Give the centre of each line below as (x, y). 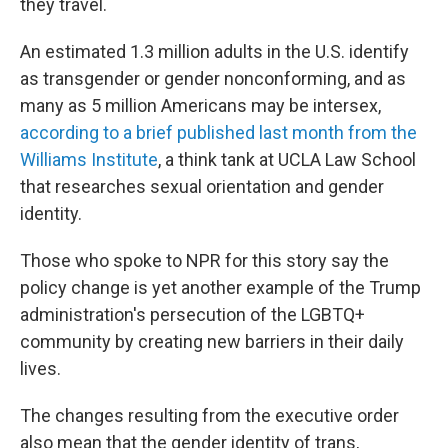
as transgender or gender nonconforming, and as (213, 78)
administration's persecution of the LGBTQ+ (192, 314)
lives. (40, 368)
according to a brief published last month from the (218, 132)
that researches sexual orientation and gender (202, 186)
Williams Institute (89, 159)
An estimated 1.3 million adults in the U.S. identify (214, 51)
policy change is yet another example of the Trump (220, 287)
